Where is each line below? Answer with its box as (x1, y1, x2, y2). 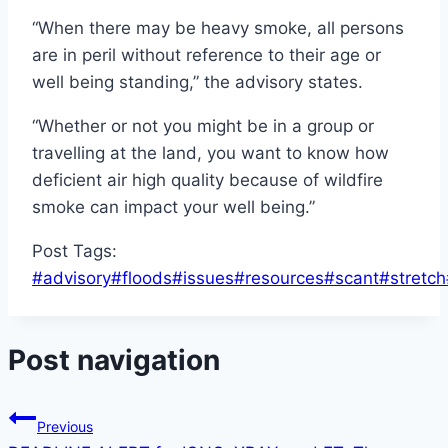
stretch (390, 267, 446, 288)
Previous (37, 418, 93, 436)
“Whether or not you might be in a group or (32, 115, 374, 136)
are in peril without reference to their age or (32, 44, 381, 65)
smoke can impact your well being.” (32, 196, 315, 217)
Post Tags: (32, 240, 117, 261)
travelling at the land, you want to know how (32, 142, 389, 163)
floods (122, 267, 172, 288)
